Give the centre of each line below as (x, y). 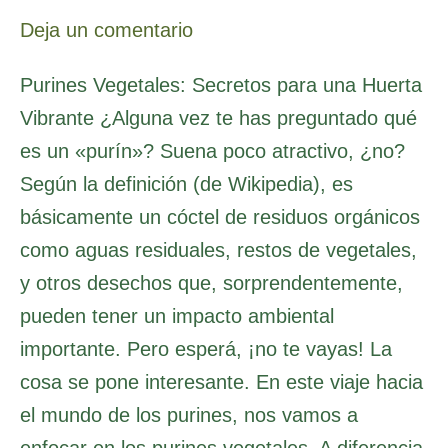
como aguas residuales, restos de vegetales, (218, 249)
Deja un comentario (106, 29)
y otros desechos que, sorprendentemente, (211, 282)
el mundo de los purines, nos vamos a (189, 414)
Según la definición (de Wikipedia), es (186, 183)
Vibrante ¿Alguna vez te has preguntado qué (218, 117)
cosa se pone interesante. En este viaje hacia (221, 381)
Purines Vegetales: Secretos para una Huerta (221, 84)
